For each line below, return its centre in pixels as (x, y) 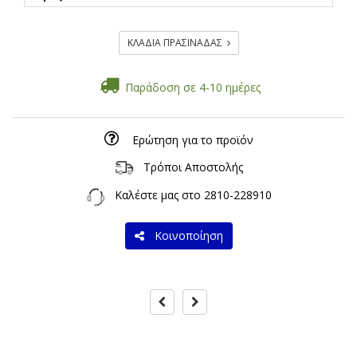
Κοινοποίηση (185, 235)
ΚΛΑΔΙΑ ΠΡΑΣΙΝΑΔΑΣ (177, 43)
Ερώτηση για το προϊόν (192, 140)
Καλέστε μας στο (154, 195)
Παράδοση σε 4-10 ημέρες (190, 88)
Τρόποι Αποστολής (193, 167)
